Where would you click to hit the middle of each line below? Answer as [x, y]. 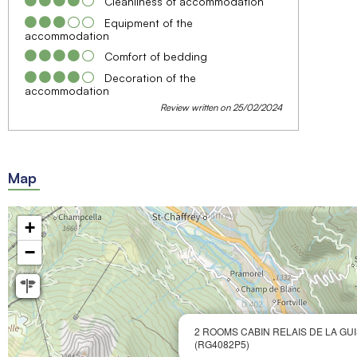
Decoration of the [150, 77]
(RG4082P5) [222, 343]
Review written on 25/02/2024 [221, 107]
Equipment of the [149, 22]
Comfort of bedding [156, 56]
